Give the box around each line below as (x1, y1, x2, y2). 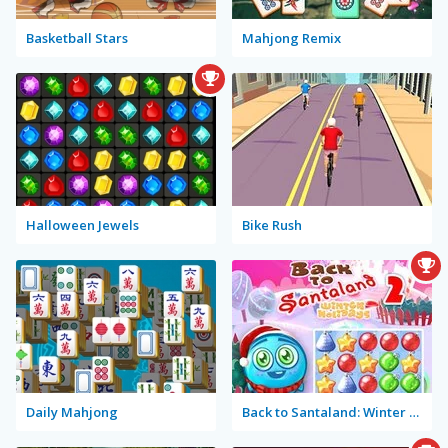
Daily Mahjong (26, 403, 118, 421)
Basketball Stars (26, 29, 128, 47)
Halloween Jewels (26, 216, 139, 234)
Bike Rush (242, 216, 302, 234)
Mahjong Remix (242, 29, 341, 47)
